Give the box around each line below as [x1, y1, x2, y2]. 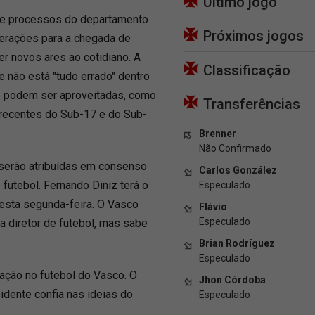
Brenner [199, 127, 236, 139]
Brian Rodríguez [199, 237, 275, 249]
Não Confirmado [199, 142, 271, 154]
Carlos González [199, 164, 277, 176]
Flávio [199, 200, 227, 212]
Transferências [203, 95, 300, 112]
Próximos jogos [203, 27, 304, 45]
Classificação [203, 61, 290, 79]
